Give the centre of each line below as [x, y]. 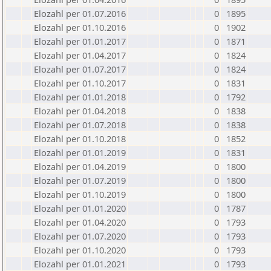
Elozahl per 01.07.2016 [80, 13]
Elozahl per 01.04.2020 [80, 222]
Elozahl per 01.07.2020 [80, 236]
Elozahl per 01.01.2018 [80, 97]
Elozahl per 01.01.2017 [80, 41]
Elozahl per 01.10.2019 [80, 194]
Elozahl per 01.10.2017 [80, 83]
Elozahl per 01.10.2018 [80, 139]
